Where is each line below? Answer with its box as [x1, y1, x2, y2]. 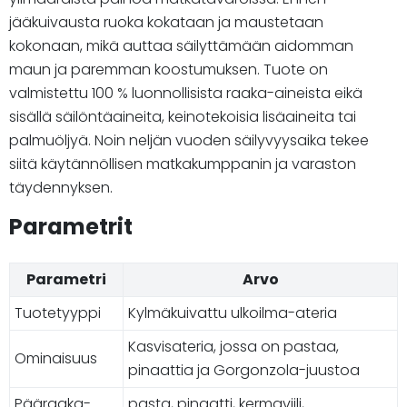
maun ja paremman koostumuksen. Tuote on [9, 58, 328, 80]
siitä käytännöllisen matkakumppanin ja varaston [9, 153, 356, 174]
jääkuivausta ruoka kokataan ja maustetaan [9, 11, 323, 33]
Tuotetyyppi [15, 302, 101, 323]
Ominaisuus [15, 347, 97, 369]
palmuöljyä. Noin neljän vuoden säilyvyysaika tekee [9, 129, 369, 151]
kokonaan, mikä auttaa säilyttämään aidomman [9, 35, 353, 56]
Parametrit [9, 211, 133, 242]
